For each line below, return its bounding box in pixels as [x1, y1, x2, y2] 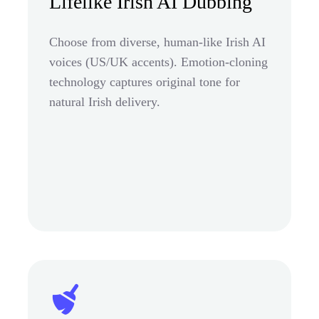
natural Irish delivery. [49, 94, 160, 109]
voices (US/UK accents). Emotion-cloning [49, 54, 268, 69]
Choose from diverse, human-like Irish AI [49, 34, 266, 49]
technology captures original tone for [49, 74, 240, 89]
